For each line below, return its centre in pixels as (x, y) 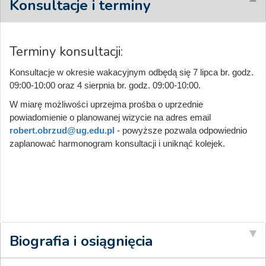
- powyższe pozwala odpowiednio (181, 130)
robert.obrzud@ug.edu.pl (62, 130)
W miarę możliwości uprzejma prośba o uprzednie (106, 104)
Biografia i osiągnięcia (81, 241)
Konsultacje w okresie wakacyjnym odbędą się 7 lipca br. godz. (132, 72)
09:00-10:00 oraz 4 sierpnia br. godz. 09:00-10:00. (105, 85)
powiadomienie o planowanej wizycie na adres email (110, 117)
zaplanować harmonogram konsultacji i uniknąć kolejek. (117, 143)
